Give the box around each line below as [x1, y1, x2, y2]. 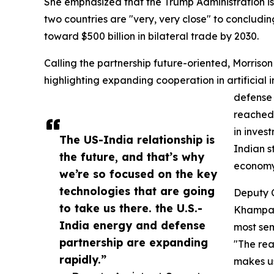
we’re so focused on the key [59, 167, 217, 181]
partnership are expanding [59, 235, 208, 250]
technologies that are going [59, 184, 215, 198]
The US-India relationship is [59, 133, 215, 147]
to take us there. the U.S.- [59, 201, 202, 215]
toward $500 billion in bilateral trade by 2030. [44, 30, 259, 43]
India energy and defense [59, 218, 206, 232]
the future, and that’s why [59, 150, 204, 164]
